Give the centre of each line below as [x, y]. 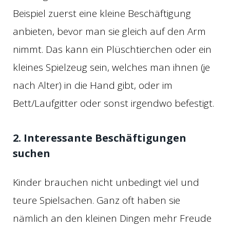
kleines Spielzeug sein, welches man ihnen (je [111, 68]
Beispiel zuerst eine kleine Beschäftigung [102, 14]
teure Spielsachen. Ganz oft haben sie [97, 200]
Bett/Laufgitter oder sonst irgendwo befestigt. [113, 103]
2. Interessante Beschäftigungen [100, 138]
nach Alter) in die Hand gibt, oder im [93, 85]
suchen [32, 154]
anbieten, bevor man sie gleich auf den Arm [109, 32]
